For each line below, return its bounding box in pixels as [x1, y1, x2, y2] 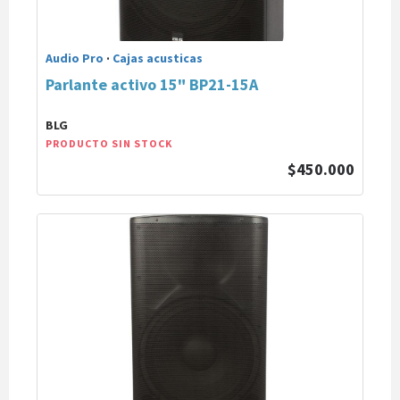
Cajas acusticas [112, 50, 203, 66]
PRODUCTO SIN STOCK [46, 137, 172, 150]
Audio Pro [46, 50, 104, 66]
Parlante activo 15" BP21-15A [46, 74, 258, 95]
